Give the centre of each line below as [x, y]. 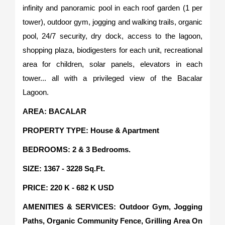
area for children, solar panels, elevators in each [113, 64]
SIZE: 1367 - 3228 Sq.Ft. [64, 168]
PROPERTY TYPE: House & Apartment [91, 130]
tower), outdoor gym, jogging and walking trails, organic [113, 22]
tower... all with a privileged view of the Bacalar [113, 78]
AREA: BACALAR [54, 111]
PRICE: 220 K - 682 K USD [68, 188]
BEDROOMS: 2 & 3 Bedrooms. [76, 149]
